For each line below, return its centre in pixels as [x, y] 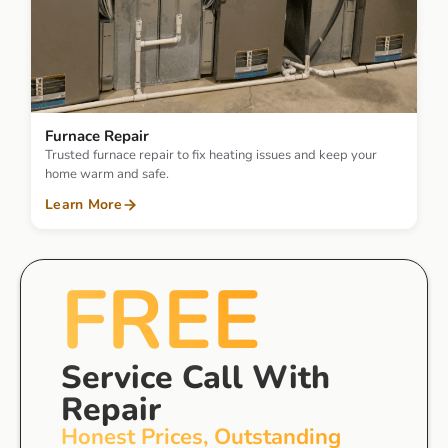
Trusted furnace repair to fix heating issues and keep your [211, 155]
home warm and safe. [107, 174]
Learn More [83, 204]
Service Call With [195, 377]
